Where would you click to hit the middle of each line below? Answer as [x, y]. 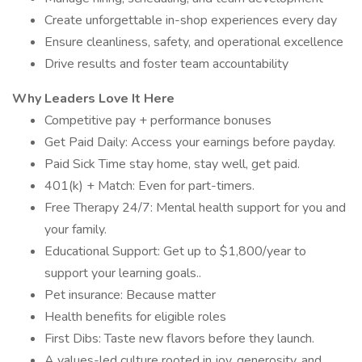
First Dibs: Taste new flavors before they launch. [179, 339]
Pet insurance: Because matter [130, 295]
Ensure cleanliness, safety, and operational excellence [194, 42]
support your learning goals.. [123, 273]
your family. [76, 229]
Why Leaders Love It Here [93, 99]
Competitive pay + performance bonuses [158, 120]
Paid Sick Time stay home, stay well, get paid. [172, 164]
